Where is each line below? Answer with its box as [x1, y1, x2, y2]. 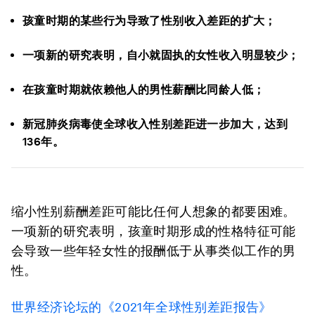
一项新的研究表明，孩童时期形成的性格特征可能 [11, 224, 296, 238]
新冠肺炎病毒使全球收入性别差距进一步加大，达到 [22, 117, 288, 131]
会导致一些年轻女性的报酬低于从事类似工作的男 [11, 243, 296, 258]
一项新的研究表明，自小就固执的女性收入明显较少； [22, 49, 300, 62]
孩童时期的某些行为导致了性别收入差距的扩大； [22, 14, 276, 27]
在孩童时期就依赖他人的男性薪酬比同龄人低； [22, 83, 265, 96]
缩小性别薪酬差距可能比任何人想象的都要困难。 [11, 204, 296, 219]
